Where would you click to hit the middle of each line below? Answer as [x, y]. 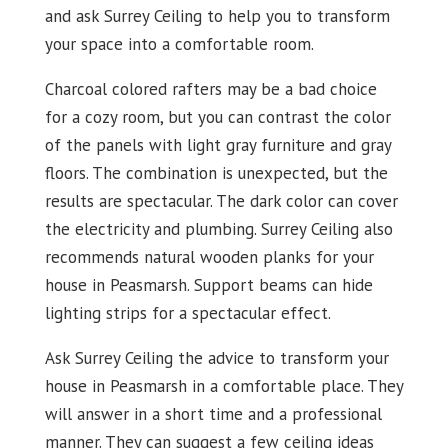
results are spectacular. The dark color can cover [221, 201]
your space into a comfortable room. [179, 44]
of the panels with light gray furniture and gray [217, 145]
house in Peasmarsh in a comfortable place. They [223, 386]
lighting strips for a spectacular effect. [187, 313]
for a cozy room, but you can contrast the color [217, 117]
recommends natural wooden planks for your [209, 257]
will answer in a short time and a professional [213, 414]
